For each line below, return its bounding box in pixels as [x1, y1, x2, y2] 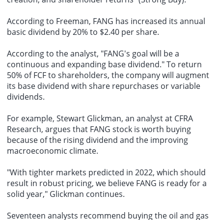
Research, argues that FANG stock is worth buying [7, 124, 191, 135]
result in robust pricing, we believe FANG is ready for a [7, 178, 207, 189]
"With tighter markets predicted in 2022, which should [7, 167, 206, 178]
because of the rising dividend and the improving [7, 135, 188, 146]
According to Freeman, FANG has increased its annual [7, 16, 205, 27]
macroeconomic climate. [7, 145, 98, 157]
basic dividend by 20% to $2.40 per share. [7, 27, 159, 38]
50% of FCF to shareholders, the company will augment [7, 70, 209, 81]
